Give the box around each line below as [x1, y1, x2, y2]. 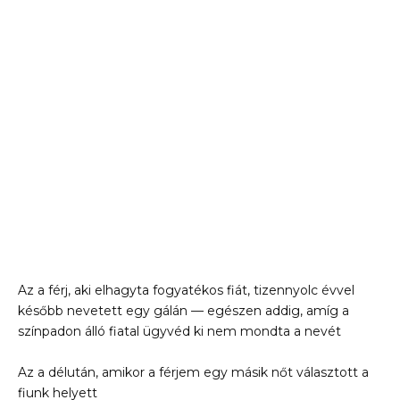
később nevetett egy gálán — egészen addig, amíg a [18, 302, 349, 319]
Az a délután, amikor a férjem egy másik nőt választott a [18, 364, 369, 381]
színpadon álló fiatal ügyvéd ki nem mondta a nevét [18, 322, 341, 339]
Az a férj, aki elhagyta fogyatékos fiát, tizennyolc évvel [18, 281, 354, 298]
